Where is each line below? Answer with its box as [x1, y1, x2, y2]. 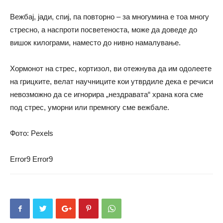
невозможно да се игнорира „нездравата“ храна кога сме [10, 90, 203, 99]
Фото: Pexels [10, 129, 53, 138]
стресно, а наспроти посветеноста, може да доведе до [10, 25, 197, 34]
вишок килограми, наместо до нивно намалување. [10, 38, 181, 47]
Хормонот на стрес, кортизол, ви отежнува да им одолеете [10, 64, 212, 73]
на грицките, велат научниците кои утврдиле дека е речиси [10, 77, 213, 86]
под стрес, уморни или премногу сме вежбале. [10, 103, 169, 112]
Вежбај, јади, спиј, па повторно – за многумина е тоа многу [10, 12, 209, 21]
